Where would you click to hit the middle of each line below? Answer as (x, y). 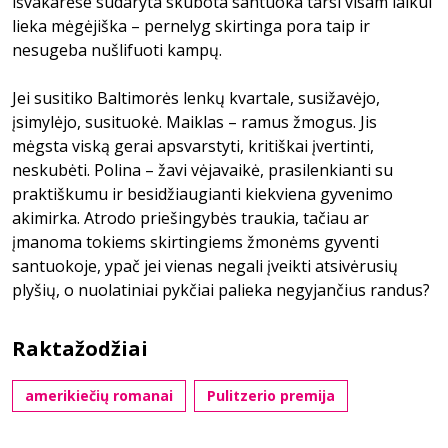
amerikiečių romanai (99, 395)
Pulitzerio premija (271, 395)
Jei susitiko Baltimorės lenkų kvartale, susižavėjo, (196, 98)
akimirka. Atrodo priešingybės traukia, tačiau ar (190, 218)
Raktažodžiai (80, 348)
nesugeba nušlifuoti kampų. (117, 50)
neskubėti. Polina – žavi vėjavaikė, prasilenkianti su (202, 170)
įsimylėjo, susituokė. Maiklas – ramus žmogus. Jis (194, 122)
